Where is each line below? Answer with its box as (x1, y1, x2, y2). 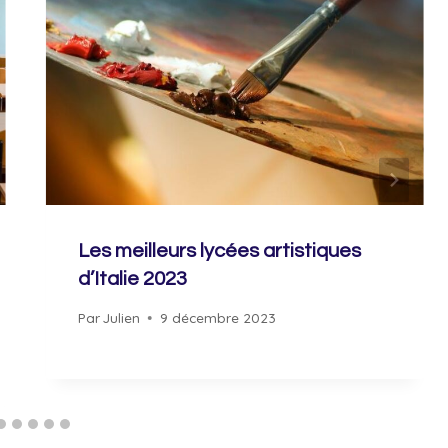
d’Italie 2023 (77, 268, 187, 289)
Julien (102, 309, 140, 327)
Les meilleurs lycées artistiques (77, 240, 361, 261)
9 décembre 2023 (159, 309, 276, 327)
